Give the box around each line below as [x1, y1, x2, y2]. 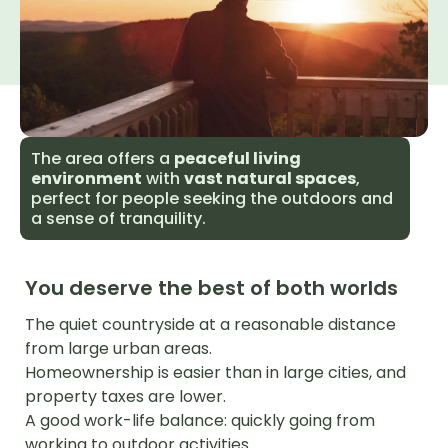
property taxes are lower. [25, 384, 226, 408]
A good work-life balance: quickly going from [25, 408, 375, 432]
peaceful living [174, 146, 302, 170]
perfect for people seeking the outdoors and [31, 186, 394, 210]
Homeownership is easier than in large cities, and [25, 360, 406, 384]
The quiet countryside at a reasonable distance [25, 312, 396, 336]
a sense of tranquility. [31, 206, 207, 230]
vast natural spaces [184, 166, 357, 190]
